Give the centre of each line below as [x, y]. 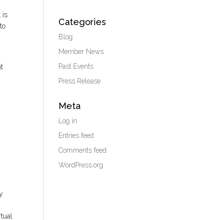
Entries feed [76, 136]
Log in [68, 121]
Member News [81, 52]
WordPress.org [81, 165]
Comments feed [83, 150]
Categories [82, 22]
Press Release [80, 81]
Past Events [76, 66]
